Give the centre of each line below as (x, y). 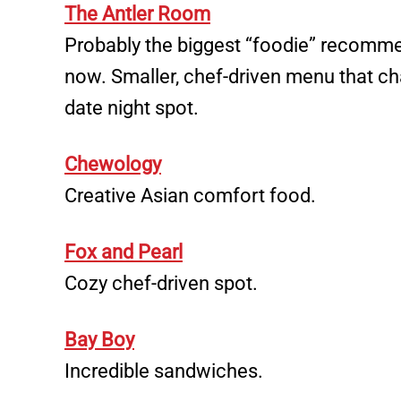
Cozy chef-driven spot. (161, 284)
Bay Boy (99, 340)
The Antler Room (137, 14)
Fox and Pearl (124, 252)
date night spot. (132, 108)
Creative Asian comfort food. (190, 196)
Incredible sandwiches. (164, 371)
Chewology (113, 165)
